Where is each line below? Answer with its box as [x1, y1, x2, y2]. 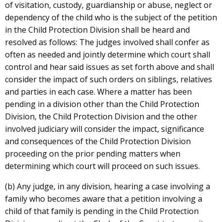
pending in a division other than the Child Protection [5, 99, 199, 110]
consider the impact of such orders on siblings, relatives [5, 74, 212, 85]
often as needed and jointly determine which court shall [5, 49, 210, 60]
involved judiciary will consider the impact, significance [5, 123, 204, 134]
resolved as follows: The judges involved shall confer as [5, 37, 210, 48]
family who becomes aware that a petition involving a [5, 193, 202, 204]
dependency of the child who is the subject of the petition [5, 12, 217, 23]
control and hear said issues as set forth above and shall [5, 61, 214, 72]
